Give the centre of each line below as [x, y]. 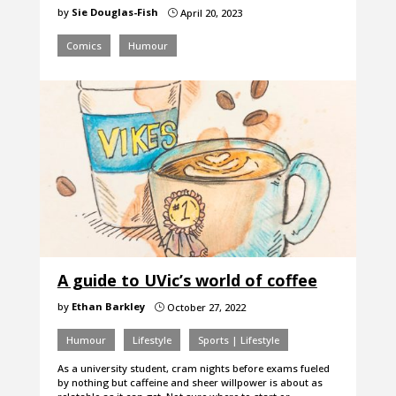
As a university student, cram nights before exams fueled [193, 369]
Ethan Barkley [108, 307]
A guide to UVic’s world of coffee [187, 281]
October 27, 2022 [205, 308]
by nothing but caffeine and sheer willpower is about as [190, 383]
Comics [84, 46]
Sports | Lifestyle [238, 340]
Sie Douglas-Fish [114, 12]
